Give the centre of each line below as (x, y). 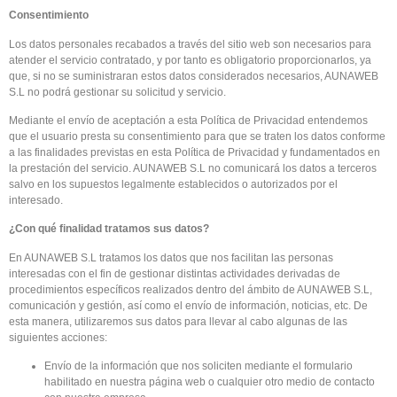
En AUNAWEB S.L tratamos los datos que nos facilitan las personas (171, 257)
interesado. (36, 201)
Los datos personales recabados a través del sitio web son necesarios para (190, 44)
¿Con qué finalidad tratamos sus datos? (109, 229)
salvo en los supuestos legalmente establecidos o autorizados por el (173, 185)
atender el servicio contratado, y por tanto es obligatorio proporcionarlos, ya (190, 60)
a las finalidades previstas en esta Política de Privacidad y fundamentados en (195, 153)
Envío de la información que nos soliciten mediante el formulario (198, 366)
